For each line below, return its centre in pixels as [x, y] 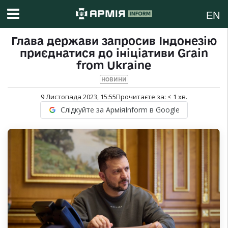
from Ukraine [114, 65]
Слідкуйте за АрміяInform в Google [120, 110]
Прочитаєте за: [141, 97]
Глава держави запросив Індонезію [114, 41]
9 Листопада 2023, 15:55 [78, 97]
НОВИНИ [114, 80]
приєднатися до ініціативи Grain [114, 53]
